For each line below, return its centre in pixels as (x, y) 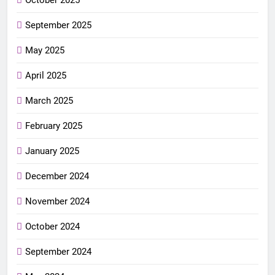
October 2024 (52, 226)
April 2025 (46, 75)
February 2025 (54, 126)
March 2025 (49, 100)
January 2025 (52, 151)
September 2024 (58, 251)
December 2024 (57, 176)
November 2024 (57, 201)
